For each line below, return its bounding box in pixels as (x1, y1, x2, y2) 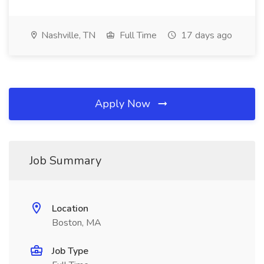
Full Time (117, 29, 157, 42)
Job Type (52, 245, 88, 258)
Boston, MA (52, 216, 101, 229)
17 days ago (179, 29, 232, 42)
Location (52, 202, 88, 215)
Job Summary (29, 153, 101, 169)
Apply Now (95, 97, 153, 111)
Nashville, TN (39, 29, 95, 42)
